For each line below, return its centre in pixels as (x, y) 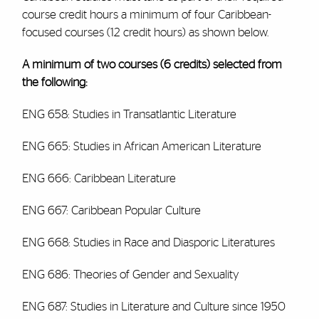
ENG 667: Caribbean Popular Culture (111, 210)
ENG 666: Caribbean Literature (99, 178)
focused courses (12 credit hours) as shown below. (145, 32)
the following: (54, 82)
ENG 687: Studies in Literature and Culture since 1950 (153, 307)
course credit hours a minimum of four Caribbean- (146, 15)
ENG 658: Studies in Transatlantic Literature (129, 114)
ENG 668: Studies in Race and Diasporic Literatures (148, 242)
